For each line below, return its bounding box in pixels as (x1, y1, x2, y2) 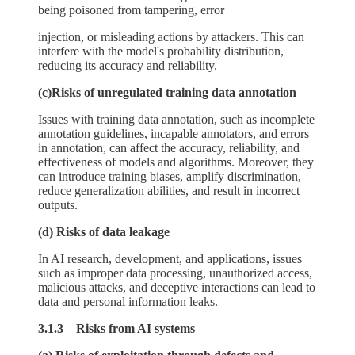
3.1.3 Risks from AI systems (38, 321, 195, 335)
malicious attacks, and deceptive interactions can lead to (38, 280, 315, 294)
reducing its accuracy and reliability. (38, 58, 217, 72)
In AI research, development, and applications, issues (38, 251, 302, 265)
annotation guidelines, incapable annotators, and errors (38, 126, 309, 140)
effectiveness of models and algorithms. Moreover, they (38, 155, 314, 169)
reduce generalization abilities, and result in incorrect (38, 183, 300, 197)
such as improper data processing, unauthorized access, (38, 265, 312, 280)
